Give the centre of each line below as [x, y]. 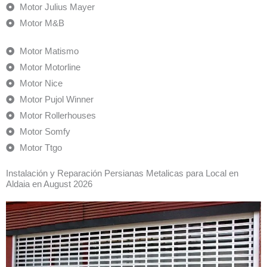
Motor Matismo [49, 51]
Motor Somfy [45, 131]
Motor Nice [41, 83]
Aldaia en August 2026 [49, 184]
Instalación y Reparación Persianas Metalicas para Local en [122, 173]
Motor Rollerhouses [58, 115]
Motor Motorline [50, 67]
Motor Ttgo [41, 148]
